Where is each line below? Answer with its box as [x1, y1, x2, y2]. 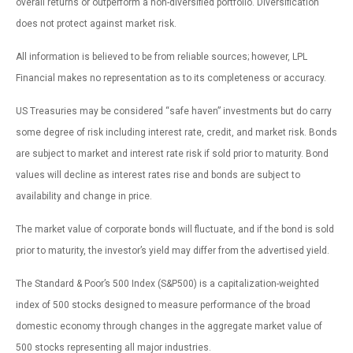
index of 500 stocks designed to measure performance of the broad [16, 299, 310, 310]
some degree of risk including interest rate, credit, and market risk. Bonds [16, 126, 337, 138]
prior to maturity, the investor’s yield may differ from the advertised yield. [16, 244, 329, 256]
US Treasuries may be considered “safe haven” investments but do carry [16, 105, 332, 117]
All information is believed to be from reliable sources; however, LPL [16, 50, 307, 62]
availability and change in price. [16, 190, 152, 202]
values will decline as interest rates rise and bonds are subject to [16, 169, 300, 180]
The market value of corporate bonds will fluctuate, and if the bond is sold [16, 223, 334, 235]
